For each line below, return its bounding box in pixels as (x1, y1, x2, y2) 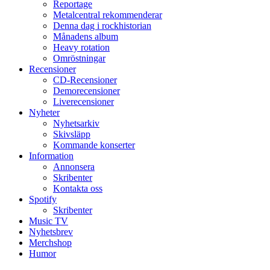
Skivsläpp (53, 129, 90, 140)
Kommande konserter (53, 140, 135, 151)
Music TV (29, 216, 68, 227)
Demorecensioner (53, 86, 120, 96)
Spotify (29, 194, 57, 205)
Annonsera (53, 162, 95, 172)
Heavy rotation (53, 42, 110, 53)
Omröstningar (53, 53, 105, 64)
